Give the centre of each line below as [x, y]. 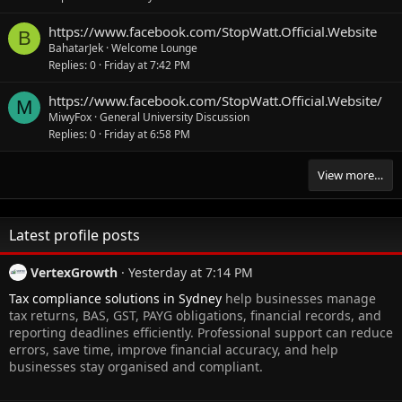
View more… [350, 175]
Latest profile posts [74, 235]
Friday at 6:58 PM [147, 134]
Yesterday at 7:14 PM [190, 272]
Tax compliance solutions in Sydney [115, 299]
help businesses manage [299, 299]
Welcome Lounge [154, 48]
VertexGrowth [74, 272]
